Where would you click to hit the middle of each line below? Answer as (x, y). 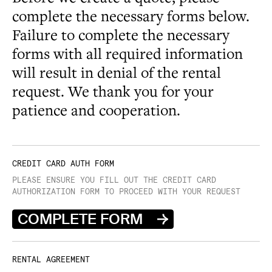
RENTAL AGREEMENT (51, 260)
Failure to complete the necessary (121, 36)
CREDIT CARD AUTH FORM (63, 164)
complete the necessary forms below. (131, 17)
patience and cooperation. (96, 111)
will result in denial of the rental (117, 73)
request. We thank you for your (113, 92)
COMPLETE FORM (80, 219)
